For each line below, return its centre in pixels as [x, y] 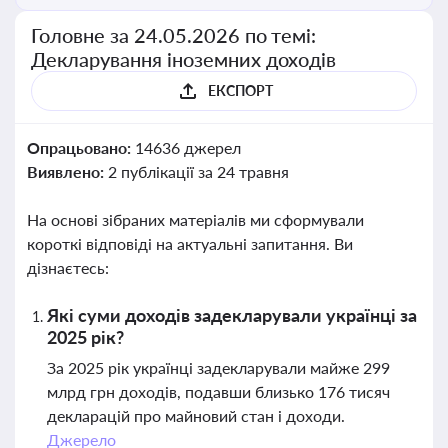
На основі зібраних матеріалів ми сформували [195, 219]
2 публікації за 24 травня [198, 171]
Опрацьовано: [81, 147]
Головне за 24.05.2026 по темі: [174, 35]
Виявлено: [67, 171]
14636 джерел [187, 147]
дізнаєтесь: [68, 267]
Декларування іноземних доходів [184, 59]
